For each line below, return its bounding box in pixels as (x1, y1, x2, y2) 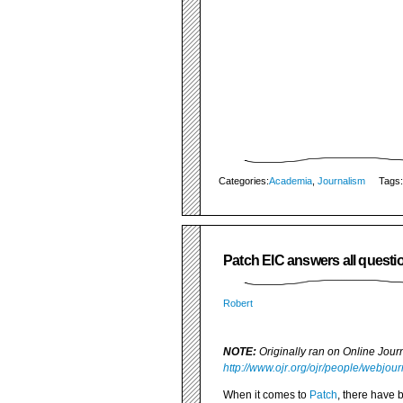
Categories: (219, 175, 269, 186)
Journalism (318, 175, 365, 186)
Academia (269, 175, 312, 186)
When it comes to (223, 389, 309, 401)
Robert (223, 298, 253, 309)
